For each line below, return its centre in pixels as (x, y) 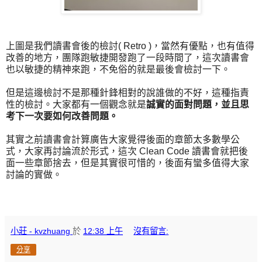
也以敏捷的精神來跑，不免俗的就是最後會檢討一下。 (118, 69)
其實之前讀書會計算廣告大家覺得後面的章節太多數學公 (123, 139)
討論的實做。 (34, 174)
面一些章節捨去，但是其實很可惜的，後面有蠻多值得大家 (127, 163)
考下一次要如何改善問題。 (62, 116)
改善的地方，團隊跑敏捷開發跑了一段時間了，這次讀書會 (127, 57)
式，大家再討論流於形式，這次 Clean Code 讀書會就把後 (127, 151)
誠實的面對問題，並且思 (198, 104)
